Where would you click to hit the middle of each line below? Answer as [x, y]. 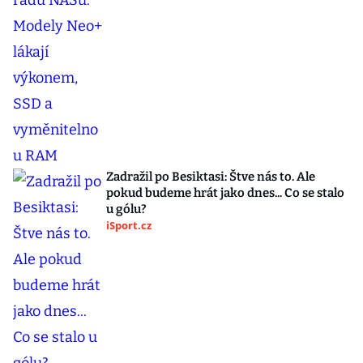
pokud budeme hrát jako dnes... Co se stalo [225, 193]
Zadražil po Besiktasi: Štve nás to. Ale [211, 177]
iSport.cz [129, 225]
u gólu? [126, 209]
